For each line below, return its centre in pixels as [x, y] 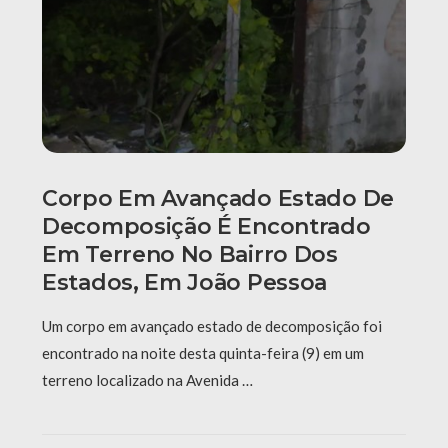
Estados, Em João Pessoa [185, 283]
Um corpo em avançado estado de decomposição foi [212, 326]
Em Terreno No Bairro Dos [190, 255]
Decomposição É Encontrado [206, 227]
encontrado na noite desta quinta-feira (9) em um [203, 353]
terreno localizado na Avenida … [147, 380]
